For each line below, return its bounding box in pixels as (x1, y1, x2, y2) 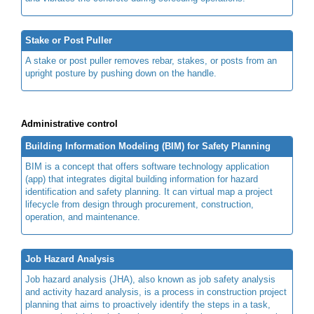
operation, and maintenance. (25, 211, 140, 222)
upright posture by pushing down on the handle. (25, 67, 217, 78)
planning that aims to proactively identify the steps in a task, (25, 299, 271, 310)
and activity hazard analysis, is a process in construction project (25, 286, 287, 297)
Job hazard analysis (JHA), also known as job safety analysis (25, 273, 275, 285)
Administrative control (21, 118, 118, 129)
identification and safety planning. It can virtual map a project (25, 186, 273, 197)
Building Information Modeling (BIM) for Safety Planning (25, 140, 271, 151)
